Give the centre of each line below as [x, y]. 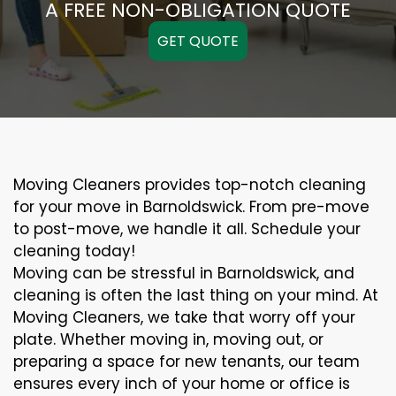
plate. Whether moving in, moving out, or [168, 340]
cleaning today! [74, 251]
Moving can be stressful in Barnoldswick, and [184, 274]
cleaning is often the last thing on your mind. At [196, 296]
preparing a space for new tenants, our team [187, 362]
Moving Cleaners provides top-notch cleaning [190, 185]
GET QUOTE [198, 42]
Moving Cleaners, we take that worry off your [184, 318]
